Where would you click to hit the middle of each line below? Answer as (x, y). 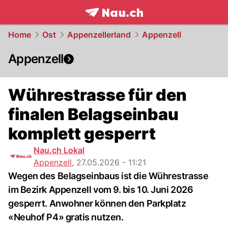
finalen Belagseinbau (93, 114)
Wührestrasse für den (97, 95)
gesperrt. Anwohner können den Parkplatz (97, 203)
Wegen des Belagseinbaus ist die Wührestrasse (108, 176)
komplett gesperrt (82, 134)
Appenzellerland (99, 35)
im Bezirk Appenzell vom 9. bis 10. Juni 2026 (101, 190)
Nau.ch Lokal (59, 150)
